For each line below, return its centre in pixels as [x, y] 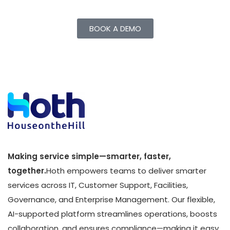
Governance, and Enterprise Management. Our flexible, [111, 199]
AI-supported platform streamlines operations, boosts [112, 214]
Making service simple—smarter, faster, [89, 156]
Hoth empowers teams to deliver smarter [126, 170]
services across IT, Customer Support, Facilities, [98, 185]
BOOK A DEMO [115, 28]
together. [27, 170]
